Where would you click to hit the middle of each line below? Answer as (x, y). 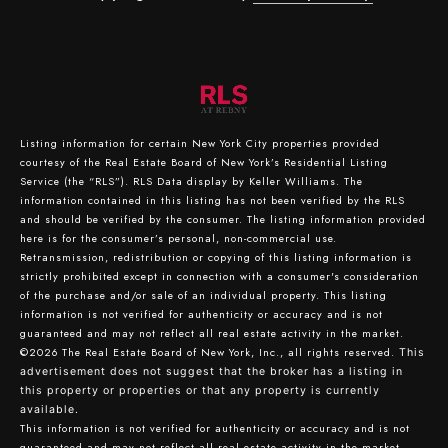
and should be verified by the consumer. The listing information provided (223, 219)
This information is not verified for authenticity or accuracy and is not (215, 428)
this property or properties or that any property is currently (200, 390)
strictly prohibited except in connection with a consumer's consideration (219, 276)
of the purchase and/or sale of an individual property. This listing (203, 295)
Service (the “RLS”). (76, 181)
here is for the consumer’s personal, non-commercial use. (178, 238)
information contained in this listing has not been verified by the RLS (212, 200)
